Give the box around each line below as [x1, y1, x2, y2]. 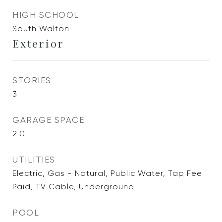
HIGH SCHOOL [12, 10, 79, 20]
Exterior [12, 36, 64, 50]
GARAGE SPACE [12, 115, 84, 125]
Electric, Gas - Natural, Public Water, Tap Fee [12, 168, 202, 178]
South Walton [12, 24, 69, 33]
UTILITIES [12, 155, 55, 165]
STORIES [12, 75, 52, 85]
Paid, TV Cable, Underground [12, 182, 134, 191]
